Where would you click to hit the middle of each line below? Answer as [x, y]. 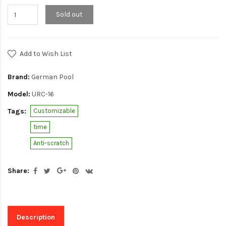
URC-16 [42, 94]
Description [36, 217]
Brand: [19, 77]
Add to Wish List [46, 54]
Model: [19, 94]
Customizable [54, 111]
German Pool [52, 77]
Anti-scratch [51, 143]
